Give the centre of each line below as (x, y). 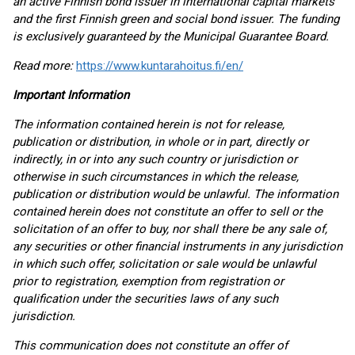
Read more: (44, 66)
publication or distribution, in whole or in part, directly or (160, 142)
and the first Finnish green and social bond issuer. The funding (176, 19)
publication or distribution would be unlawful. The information (176, 194)
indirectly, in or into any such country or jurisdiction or (155, 159)
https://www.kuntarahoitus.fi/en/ (160, 66)
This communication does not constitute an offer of (150, 345)
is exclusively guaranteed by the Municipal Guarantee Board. (171, 36)
